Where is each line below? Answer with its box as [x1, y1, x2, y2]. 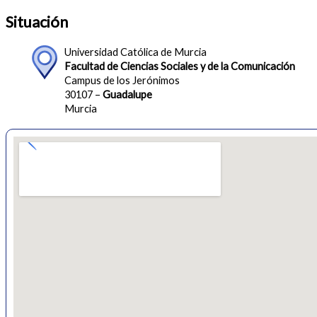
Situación [6, 12, 68, 32]
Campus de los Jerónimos [64, 74, 180, 87]
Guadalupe [102, 88, 152, 101]
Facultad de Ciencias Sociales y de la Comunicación [64, 60, 295, 73]
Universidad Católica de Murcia [64, 46, 207, 59]
